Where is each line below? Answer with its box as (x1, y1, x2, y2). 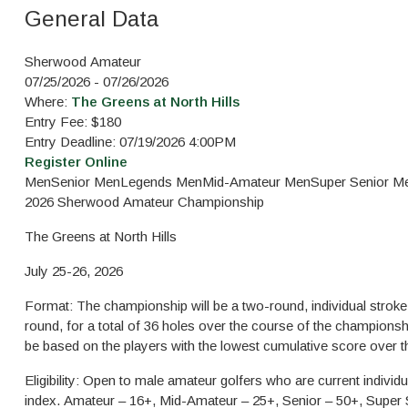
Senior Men (51, 174, 120, 189)
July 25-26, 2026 (25, 263, 123, 279)
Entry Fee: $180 (25, 114, 121, 129)
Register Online (25, 154, 127, 169)
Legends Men (120, 174, 202, 189)
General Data (25, 6, 158, 31)
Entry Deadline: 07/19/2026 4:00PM (25, 134, 236, 149)
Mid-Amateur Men (202, 174, 311, 189)
